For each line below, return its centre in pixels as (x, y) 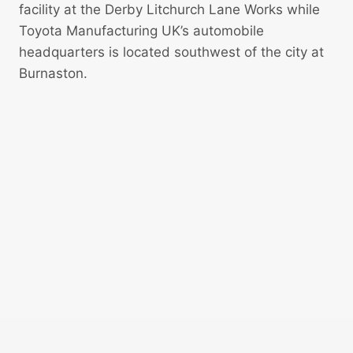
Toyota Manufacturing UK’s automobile (141, 31)
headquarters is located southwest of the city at (171, 52)
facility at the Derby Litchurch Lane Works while (169, 10)
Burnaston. (53, 74)
